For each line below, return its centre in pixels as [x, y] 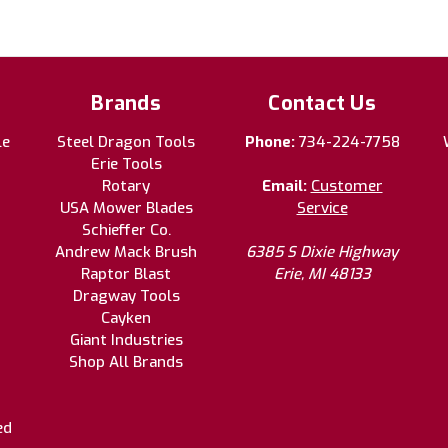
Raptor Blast [126, 274]
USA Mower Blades [126, 208]
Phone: [271, 142]
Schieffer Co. [126, 230]
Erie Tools [126, 164]
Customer [346, 186]
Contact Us [322, 104]
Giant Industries [126, 340]
